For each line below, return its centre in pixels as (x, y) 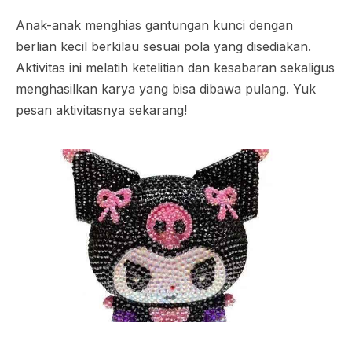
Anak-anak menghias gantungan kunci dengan (154, 25)
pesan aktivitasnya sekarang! (101, 110)
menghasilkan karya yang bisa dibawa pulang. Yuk (166, 89)
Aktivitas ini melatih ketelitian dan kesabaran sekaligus (175, 68)
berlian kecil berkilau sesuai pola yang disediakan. (163, 46)
